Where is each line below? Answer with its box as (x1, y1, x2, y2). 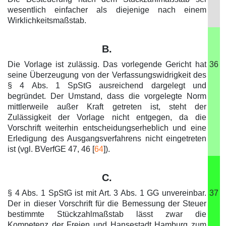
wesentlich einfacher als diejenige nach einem (8, 6, 206, 14)
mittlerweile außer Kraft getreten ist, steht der (8, 102, 206, 111)
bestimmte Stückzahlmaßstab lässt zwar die (8, 210, 206, 218)
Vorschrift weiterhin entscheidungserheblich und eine (8, 124, 206, 132)
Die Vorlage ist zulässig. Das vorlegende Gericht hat (8, 60, 206, 69)
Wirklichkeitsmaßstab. (8, 16, 86, 25)
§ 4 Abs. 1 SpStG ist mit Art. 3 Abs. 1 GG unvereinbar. (8, 189, 206, 197)
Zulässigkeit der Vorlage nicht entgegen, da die (8, 113, 206, 122)
